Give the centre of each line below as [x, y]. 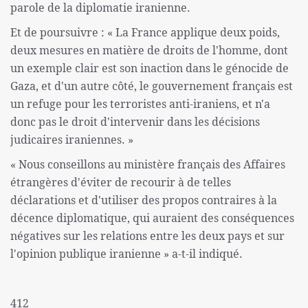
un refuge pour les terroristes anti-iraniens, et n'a [140, 104]
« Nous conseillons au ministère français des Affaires [148, 165]
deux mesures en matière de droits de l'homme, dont [149, 51]
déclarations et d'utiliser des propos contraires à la [144, 200]
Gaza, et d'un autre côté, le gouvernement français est [152, 86]
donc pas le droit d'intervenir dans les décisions [135, 122]
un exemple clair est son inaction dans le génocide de [150, 68]
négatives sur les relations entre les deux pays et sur [147, 236]
